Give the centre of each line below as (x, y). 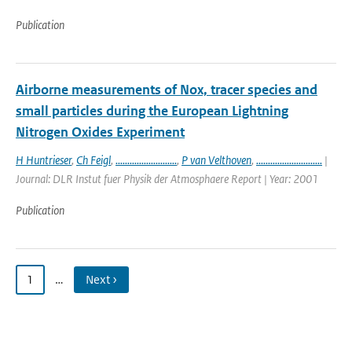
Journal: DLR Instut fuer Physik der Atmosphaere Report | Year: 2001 (167, 179)
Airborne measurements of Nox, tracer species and (167, 90)
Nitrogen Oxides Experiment (100, 132)
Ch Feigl (93, 160)
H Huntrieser (44, 160)
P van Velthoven (216, 160)
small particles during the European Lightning (152, 111)
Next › (101, 279)
